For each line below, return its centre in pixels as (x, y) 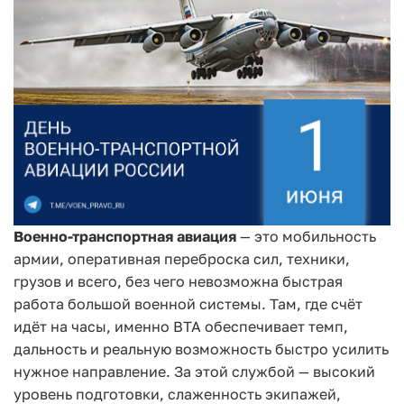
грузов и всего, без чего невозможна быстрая (178, 281)
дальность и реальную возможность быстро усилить (201, 349)
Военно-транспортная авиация (127, 236)
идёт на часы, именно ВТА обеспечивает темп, (181, 326)
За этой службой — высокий (275, 371)
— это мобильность (308, 236)
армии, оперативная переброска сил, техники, (182, 258)
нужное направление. (92, 371)
